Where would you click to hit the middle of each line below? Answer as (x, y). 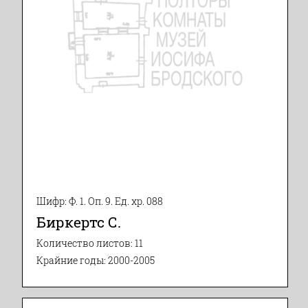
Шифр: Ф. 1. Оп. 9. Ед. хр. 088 (100, 201)
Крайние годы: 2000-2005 (96, 260)
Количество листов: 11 (90, 243)
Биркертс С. (79, 222)
